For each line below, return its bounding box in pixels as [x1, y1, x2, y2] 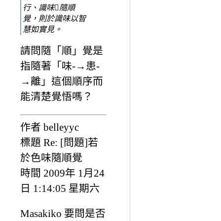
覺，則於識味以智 [23, 14, 86, 23]
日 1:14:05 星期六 [20, 182, 100, 194]
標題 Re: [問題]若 [20, 136, 98, 148]
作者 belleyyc [20, 121, 79, 133]
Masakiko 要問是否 [20, 208, 106, 220]
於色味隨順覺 [20, 151, 82, 163]
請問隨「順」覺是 [20, 44, 103, 56]
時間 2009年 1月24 [20, 167, 105, 179]
